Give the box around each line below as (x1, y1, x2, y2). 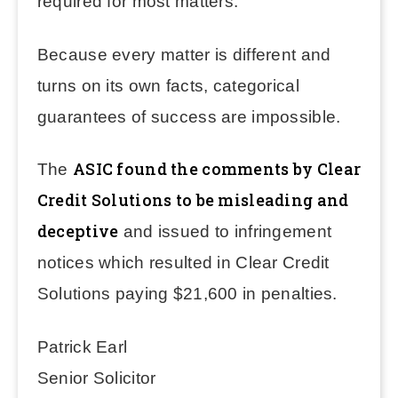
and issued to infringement (118, 222, 332, 242)
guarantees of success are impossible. (36, 107, 341, 126)
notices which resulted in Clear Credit (36, 253, 330, 273)
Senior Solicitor (36, 369, 156, 388)
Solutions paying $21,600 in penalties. (36, 284, 338, 304)
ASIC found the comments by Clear (72, 158, 362, 180)
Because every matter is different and (36, 44, 331, 64)
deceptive (36, 220, 119, 243)
